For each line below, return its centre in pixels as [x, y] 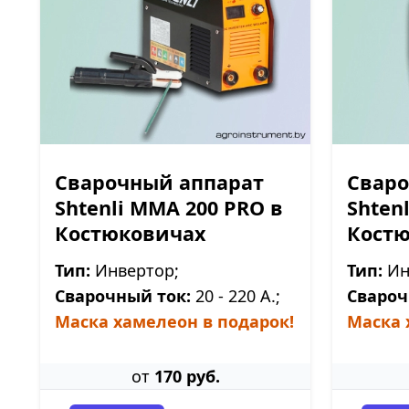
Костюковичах [130, 233]
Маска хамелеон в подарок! [174, 321]
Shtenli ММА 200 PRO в [169, 208]
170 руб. [187, 376]
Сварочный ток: [123, 296]
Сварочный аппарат [159, 182]
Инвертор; [135, 270]
